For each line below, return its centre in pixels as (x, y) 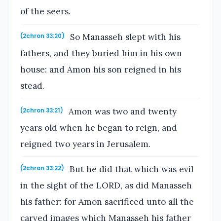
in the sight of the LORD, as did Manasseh (106, 186)
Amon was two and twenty (122, 111)
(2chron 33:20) (42, 36)
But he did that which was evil (130, 169)
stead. (32, 86)
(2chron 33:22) (42, 168)
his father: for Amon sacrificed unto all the (107, 202)
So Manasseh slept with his (124, 37)
